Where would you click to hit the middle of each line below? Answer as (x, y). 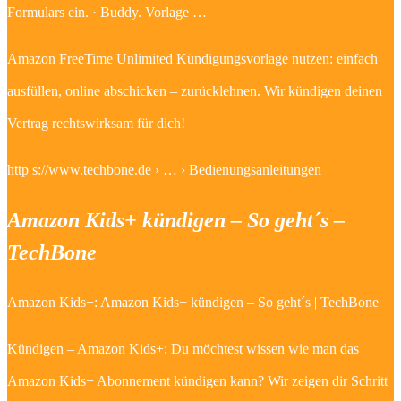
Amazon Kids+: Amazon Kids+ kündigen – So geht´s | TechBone (193, 302)
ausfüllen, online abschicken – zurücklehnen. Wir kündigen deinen (195, 90)
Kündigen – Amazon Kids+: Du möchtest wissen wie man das (183, 348)
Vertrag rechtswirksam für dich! (96, 123)
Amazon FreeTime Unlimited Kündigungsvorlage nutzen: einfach (192, 58)
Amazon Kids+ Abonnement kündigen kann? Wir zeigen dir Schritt (197, 380)
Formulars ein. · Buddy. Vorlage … (107, 12)
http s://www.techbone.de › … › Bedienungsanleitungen (164, 169)
